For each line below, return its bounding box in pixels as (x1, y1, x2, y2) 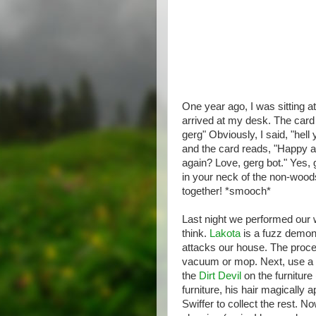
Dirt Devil (199, 270, 241, 281)
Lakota (209, 228, 241, 239)
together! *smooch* (182, 186, 271, 197)
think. (182, 228, 209, 239)
